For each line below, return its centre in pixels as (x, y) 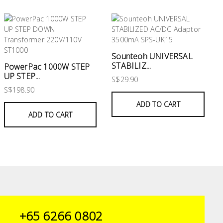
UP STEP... (22, 76)
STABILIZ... (131, 66)
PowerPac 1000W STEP (47, 67)
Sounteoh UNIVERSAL (152, 56)
